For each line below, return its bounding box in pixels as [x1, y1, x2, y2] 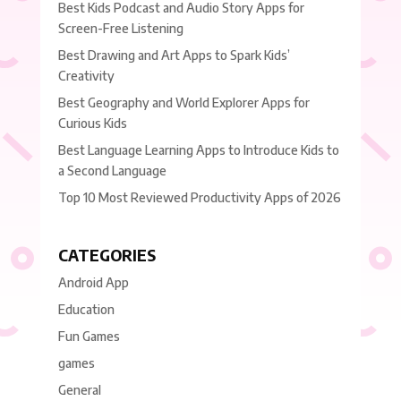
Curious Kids [57, 115, 127, 132]
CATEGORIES [57, 243, 156, 265]
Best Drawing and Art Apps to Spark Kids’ [57, 47, 290, 64]
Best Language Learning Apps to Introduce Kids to [57, 142, 339, 158]
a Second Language [57, 163, 166, 179]
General [57, 381, 101, 397]
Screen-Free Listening [57, 21, 183, 37]
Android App [57, 274, 129, 290]
